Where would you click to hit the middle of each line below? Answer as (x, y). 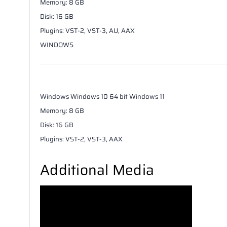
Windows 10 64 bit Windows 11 (118, 96)
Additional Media (97, 169)
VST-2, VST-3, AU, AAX (100, 30)
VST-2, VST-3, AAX (94, 139)
